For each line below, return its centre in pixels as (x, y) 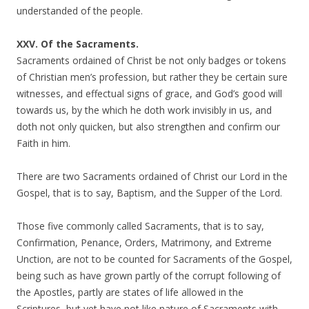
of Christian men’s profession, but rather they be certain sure (152, 77)
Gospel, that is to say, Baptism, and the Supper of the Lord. (149, 193)
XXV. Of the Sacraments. (78, 44)
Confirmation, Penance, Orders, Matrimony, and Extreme (144, 242)
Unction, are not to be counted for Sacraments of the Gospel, (154, 259)
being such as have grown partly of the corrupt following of (149, 276)
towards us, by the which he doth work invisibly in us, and (144, 110)
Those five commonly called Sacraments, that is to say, (140, 226)
